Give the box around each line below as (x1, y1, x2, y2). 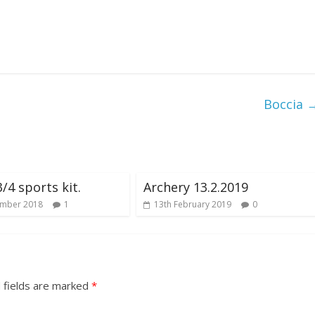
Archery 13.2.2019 (143, 178, 248, 195)
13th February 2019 (154, 198, 231, 210)
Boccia (264, 95, 307, 112)
